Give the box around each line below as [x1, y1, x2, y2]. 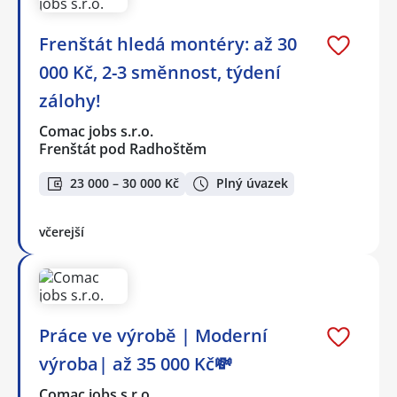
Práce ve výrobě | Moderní [39, 323, 268, 347]
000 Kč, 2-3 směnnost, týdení [39, 59, 281, 84]
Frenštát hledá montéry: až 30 [39, 31, 297, 56]
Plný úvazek [216, 175, 288, 192]
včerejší [39, 222, 84, 240]
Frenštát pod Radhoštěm [39, 138, 206, 159]
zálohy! [39, 88, 101, 113]
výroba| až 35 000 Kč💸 [39, 351, 232, 376]
